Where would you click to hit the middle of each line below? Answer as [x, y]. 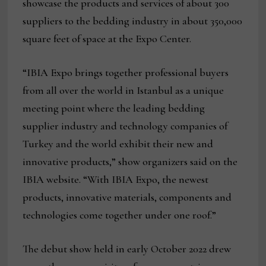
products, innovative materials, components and [127, 197]
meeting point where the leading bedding [114, 108]
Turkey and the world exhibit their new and [118, 144]
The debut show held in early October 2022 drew [127, 249]
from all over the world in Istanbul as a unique [123, 91]
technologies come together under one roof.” [120, 215]
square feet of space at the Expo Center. [107, 39]
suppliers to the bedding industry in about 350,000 [133, 21]
